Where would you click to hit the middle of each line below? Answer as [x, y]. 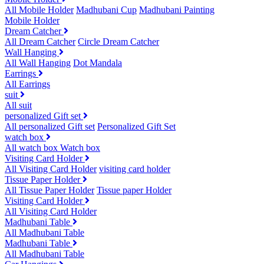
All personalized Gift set [50, 127]
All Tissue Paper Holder [49, 190]
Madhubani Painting [177, 10]
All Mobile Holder [39, 10]
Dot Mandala [98, 63]
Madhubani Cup [106, 10]
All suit [18, 105]
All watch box [32, 148]
